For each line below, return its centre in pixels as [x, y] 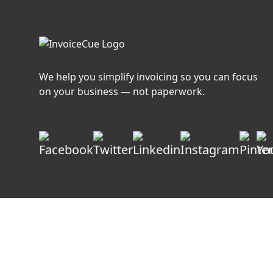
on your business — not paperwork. [122, 91]
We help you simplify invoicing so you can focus [148, 76]
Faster [66, 8]
